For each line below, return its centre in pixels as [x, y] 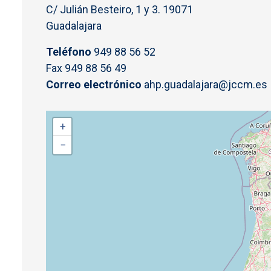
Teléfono [69, 51]
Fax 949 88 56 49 [86, 68]
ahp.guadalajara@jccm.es [204, 84]
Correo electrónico [94, 84]
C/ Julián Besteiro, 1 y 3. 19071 [119, 9]
